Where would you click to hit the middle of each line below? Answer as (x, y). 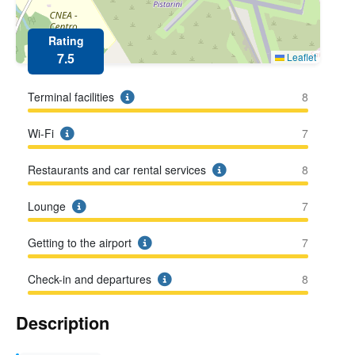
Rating (66, 40)
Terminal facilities (71, 97)
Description (63, 323)
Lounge (47, 206)
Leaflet (300, 57)
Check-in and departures (90, 279)
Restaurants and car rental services (117, 170)
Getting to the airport (80, 242)
